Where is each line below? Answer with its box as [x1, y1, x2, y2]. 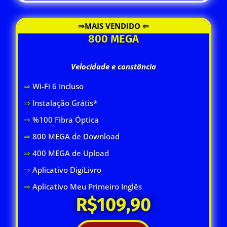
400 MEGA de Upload [32, 147, 109, 158]
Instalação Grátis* [32, 97, 98, 108]
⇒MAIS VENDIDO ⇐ [78, 20, 149, 31]
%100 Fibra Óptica [30, 114, 99, 125]
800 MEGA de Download [30, 131, 120, 141]
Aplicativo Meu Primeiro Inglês [32, 181, 142, 192]
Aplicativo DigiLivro [32, 164, 102, 175]
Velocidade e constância [70, 61, 156, 71]
